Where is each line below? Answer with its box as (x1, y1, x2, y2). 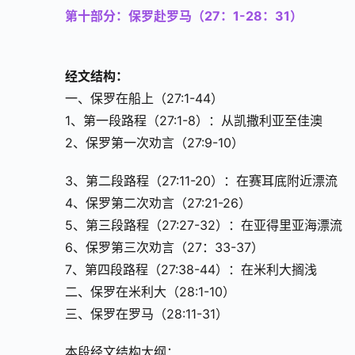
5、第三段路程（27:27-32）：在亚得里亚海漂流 (65, 217, 342, 234)
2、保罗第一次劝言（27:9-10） (65, 135, 244, 151)
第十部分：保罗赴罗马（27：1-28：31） (65, 8, 303, 25)
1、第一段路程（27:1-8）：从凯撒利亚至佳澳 (65, 113, 323, 129)
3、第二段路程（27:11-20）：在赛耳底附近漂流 (65, 173, 338, 189)
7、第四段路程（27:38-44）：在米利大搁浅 (65, 261, 317, 278)
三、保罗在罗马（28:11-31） (65, 306, 228, 323)
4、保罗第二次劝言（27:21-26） (65, 195, 251, 212)
